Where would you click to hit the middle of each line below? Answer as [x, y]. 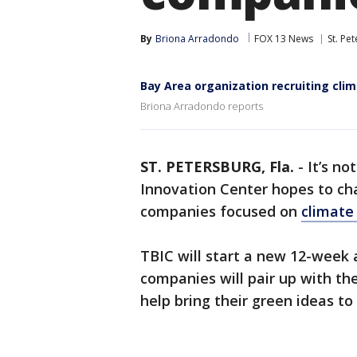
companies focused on [221, 211]
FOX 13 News [284, 39]
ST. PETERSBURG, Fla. [217, 167]
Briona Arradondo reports [202, 106]
